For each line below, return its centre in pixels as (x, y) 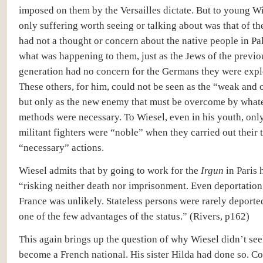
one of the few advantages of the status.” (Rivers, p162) (134, 216)
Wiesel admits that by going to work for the (110, 170)
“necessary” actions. (61, 147)
